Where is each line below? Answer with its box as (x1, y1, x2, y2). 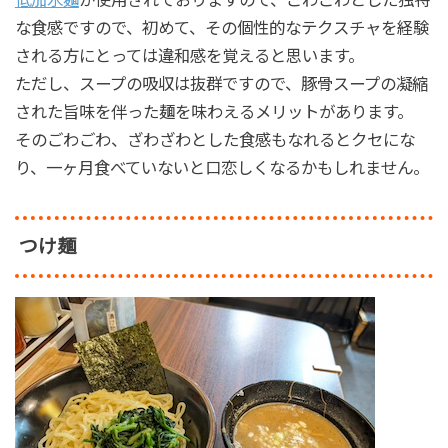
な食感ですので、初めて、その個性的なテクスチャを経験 (14, 18, 429, 37)
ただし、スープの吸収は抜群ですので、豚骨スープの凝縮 (14, 74, 428, 93)
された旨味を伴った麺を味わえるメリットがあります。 (14, 102, 413, 121)
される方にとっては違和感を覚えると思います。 (14, 46, 364, 65)
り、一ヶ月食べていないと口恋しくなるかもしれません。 (14, 158, 429, 177)
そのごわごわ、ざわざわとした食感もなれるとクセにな (14, 130, 415, 149)
